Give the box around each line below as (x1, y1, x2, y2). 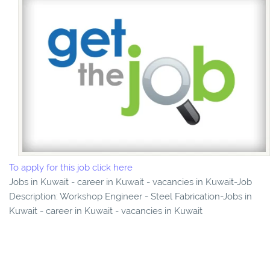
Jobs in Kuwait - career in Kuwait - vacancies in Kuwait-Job (9, 177, 252, 188)
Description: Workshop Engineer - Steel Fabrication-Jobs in (9, 191, 252, 202)
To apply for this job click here (9, 162, 133, 174)
